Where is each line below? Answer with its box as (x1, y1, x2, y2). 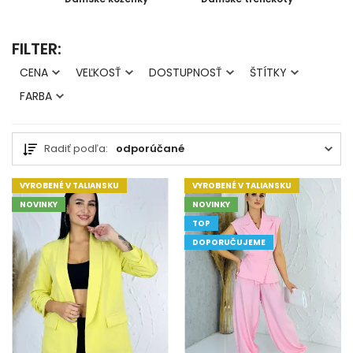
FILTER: (12, 37, 61, 60)
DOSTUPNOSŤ (149, 64, 222, 80)
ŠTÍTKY (250, 64, 287, 80)
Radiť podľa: (44, 140, 108, 156)
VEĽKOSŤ (76, 64, 121, 80)
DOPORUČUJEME (192, 236, 266, 248)
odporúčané (116, 140, 184, 156)
